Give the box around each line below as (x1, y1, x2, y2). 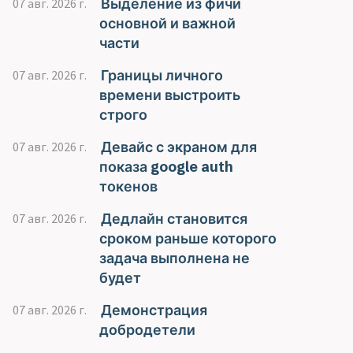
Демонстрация (100, 301, 207, 319)
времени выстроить (99, 86, 240, 104)
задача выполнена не (99, 249, 250, 267)
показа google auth (99, 158, 233, 176)
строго (99, 106, 147, 124)
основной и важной (99, 14, 236, 32)
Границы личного (100, 66, 223, 84)
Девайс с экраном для (100, 138, 257, 156)
